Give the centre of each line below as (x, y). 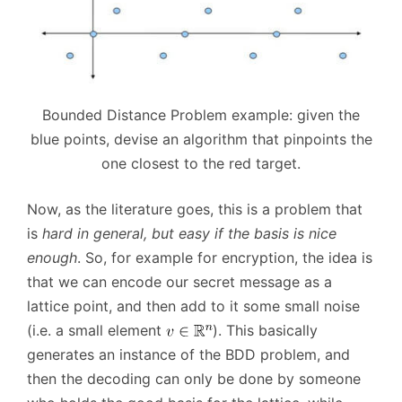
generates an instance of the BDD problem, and (188, 354)
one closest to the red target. (201, 163)
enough (52, 257)
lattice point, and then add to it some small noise (193, 306)
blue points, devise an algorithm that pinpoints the (201, 139)
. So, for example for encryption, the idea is (225, 257)
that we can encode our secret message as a (179, 281)
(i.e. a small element (96, 330)
